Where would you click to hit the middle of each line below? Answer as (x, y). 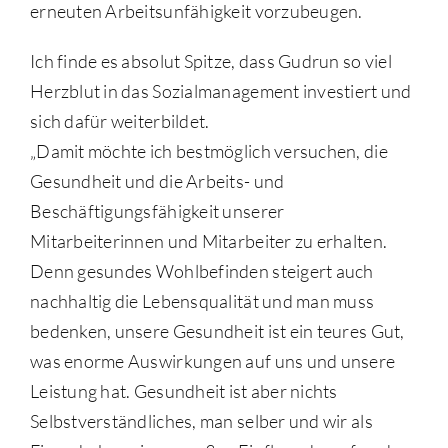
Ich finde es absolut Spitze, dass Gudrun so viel (210, 61)
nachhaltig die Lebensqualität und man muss (202, 301)
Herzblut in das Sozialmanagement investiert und (220, 91)
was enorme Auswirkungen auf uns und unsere (212, 361)
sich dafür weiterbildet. (119, 121)
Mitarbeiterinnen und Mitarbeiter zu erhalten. (208, 241)
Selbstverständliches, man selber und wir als (201, 421)
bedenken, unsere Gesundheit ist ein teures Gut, (217, 331)
